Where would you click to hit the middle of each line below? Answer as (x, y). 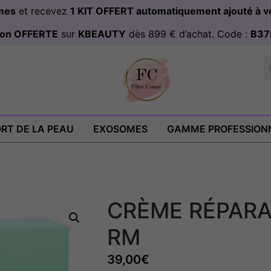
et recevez (43, 11)
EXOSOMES (120, 129)
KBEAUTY (102, 34)
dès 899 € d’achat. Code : (188, 34)
